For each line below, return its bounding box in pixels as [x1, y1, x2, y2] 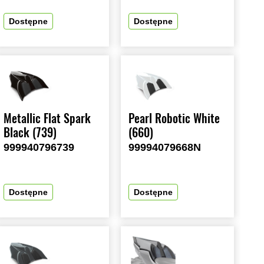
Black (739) [4, 124, 57, 141]
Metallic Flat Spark [4, 110, 91, 127]
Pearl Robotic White [128, 110, 220, 127]
